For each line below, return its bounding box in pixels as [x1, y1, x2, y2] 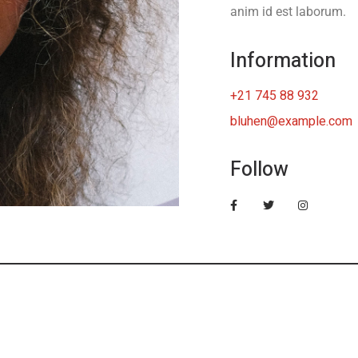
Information [229, 46, 336, 76]
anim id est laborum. [229, 4, 346, 19]
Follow [229, 155, 288, 185]
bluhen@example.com [229, 112, 352, 131]
